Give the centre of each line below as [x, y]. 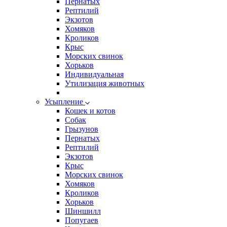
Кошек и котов [90, 111]
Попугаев [82, 220]
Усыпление [65, 102]
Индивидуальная [94, 74]
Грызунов [82, 129]
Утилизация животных [105, 83]
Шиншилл [83, 211]
